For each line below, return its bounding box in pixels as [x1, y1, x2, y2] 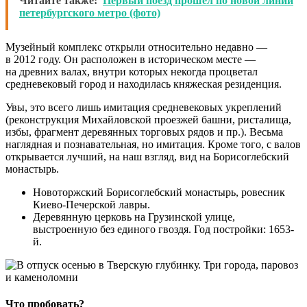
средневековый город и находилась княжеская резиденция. [5, 78, 282, 90]
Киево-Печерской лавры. [33, 199, 150, 211]
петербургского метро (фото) [19, 7, 160, 19]
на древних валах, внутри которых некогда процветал [5, 66, 258, 78]
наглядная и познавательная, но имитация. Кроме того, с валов [5, 138, 301, 151]
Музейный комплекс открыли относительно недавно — [5, 41, 267, 53]
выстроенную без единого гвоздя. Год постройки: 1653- [33, 223, 294, 236]
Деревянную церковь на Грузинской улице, [33, 211, 235, 223]
